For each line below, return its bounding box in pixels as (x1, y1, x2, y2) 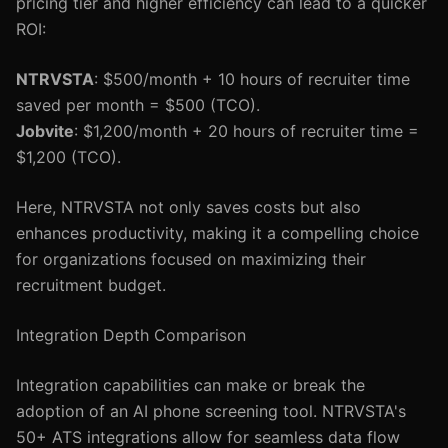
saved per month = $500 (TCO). (16, 95, 260, 115)
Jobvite (16, 121, 74, 141)
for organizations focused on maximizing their (16, 249, 366, 269)
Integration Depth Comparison (16, 325, 246, 345)
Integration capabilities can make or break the (16, 375, 365, 395)
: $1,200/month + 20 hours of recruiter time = (74, 121, 419, 141)
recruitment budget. (16, 275, 166, 295)
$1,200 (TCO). (16, 147, 121, 167)
